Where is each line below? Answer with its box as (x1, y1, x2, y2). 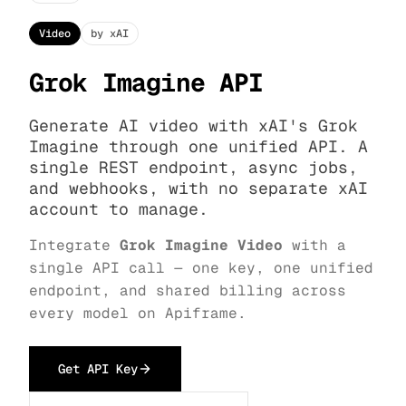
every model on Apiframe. (29, 304, 246, 324)
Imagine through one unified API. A (29, 136, 368, 158)
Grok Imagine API (29, 66, 264, 100)
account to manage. (29, 198, 208, 220)
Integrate (29, 236, 120, 256)
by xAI (91, 26, 129, 41)
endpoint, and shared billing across (29, 281, 346, 301)
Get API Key (58, 361, 138, 378)
